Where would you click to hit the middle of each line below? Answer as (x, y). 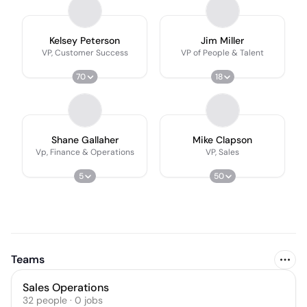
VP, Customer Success (85, 53)
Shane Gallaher (85, 140)
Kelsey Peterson (85, 40)
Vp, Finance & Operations (85, 152)
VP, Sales (222, 152)
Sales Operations (66, 287)
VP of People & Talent (222, 53)
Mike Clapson (222, 140)
